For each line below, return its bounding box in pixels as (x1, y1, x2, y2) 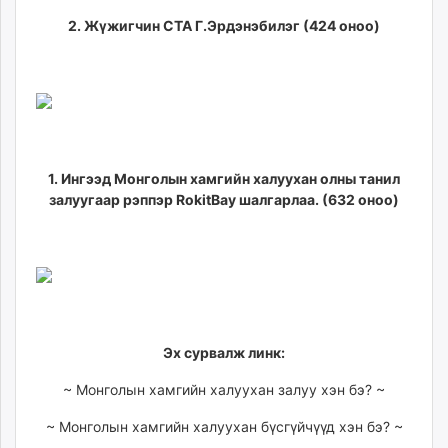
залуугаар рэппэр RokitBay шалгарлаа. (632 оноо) (49, 190, 399, 208)
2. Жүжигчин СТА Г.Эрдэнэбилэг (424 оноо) (68, 16, 380, 34)
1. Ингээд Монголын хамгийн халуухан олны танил (48, 169, 400, 187)
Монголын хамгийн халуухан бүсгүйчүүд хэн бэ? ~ (58, 417, 403, 435)
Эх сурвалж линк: (163, 343, 285, 361)
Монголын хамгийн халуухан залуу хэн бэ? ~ (76, 380, 385, 398)
